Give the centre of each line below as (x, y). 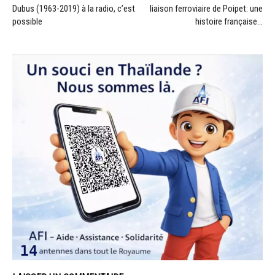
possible (27, 21)
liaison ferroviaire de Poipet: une (206, 8)
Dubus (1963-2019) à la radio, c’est (74, 8)
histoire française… (229, 21)
